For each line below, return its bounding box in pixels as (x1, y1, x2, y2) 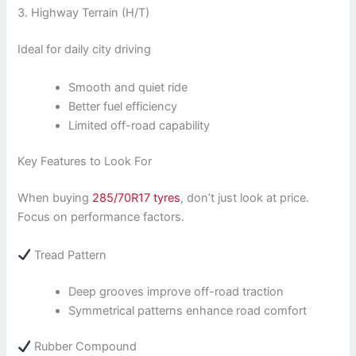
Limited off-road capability (68, 118, 211, 133)
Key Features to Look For (17, 154, 153, 169)
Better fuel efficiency (68, 99, 178, 114)
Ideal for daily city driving (17, 42, 152, 57)
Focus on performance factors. (17, 210, 185, 225)
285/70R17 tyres (92, 191, 181, 206)
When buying (17, 191, 93, 206)
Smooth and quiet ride (68, 79, 188, 95)
